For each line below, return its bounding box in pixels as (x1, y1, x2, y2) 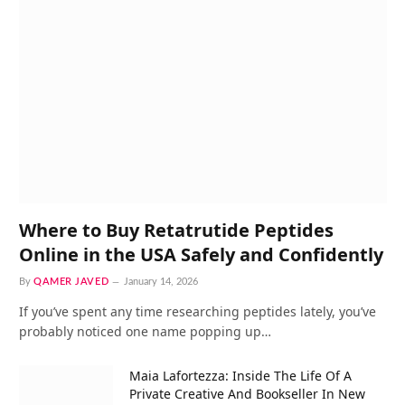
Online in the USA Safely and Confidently (19, 242, 383, 268)
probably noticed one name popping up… (19, 323, 271, 341)
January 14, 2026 (124, 277, 199, 287)
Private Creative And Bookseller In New (129, 385, 365, 403)
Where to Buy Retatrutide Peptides (19, 218, 334, 243)
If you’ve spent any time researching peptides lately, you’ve (19, 303, 376, 321)
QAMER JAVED (33, 277, 109, 287)
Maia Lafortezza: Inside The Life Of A (129, 367, 352, 385)
